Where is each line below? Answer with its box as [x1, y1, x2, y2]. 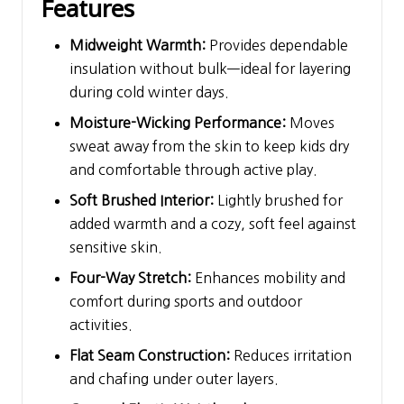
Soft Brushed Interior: [69, 192, 214, 207]
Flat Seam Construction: [69, 347, 230, 363]
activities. [69, 317, 133, 332]
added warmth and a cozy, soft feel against [69, 216, 356, 231]
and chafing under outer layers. [69, 371, 279, 386]
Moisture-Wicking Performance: [69, 115, 286, 130]
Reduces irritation [230, 347, 352, 363]
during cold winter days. [69, 84, 229, 99]
